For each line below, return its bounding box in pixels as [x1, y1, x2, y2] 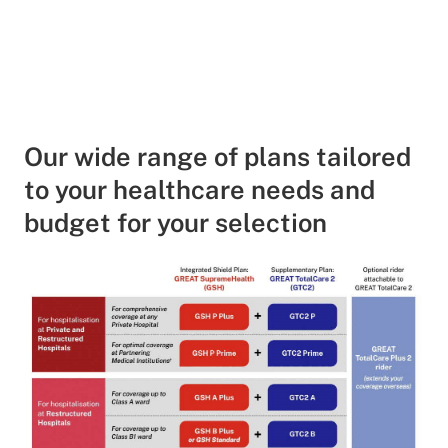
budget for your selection [24, 207, 327, 238]
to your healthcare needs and [24, 174, 375, 205]
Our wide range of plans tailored [24, 141, 411, 172]
